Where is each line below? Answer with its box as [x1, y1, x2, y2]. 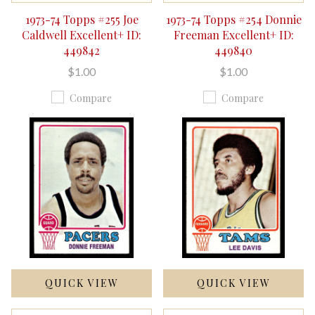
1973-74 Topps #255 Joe [25, 12, 139, 27]
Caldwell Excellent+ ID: [22, 27, 141, 42]
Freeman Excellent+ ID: [173, 27, 294, 42]
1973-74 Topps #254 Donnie [165, 12, 302, 27]
